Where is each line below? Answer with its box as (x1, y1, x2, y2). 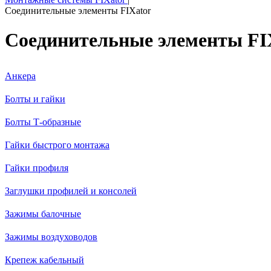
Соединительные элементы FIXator (5, 5, 151, 16)
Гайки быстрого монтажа (5, 139, 109, 150)
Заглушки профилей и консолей (5, 185, 137, 196)
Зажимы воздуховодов (5, 231, 97, 242)
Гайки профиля (5, 162, 68, 173)
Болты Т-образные (5, 116, 81, 127)
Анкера (5, 70, 36, 81)
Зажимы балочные (5, 208, 81, 219)
